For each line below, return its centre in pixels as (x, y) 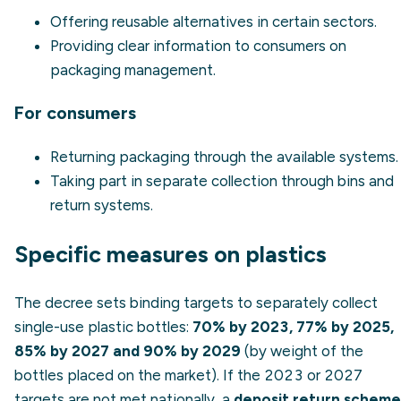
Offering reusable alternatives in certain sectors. (213, 21)
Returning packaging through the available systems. (224, 157)
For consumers (75, 113)
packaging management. (133, 69)
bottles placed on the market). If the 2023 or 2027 (188, 375)
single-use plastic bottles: (103, 327)
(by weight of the (302, 351)
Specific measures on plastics (171, 255)
